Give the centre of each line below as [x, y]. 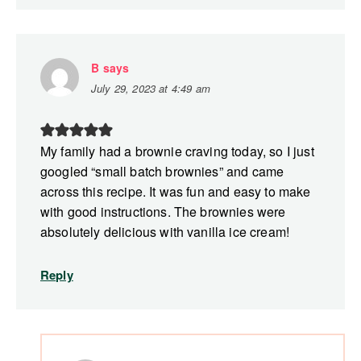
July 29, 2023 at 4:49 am [151, 89]
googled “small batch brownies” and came [162, 172]
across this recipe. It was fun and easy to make [176, 192]
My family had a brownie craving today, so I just [177, 151]
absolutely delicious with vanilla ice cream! [165, 232]
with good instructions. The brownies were [163, 212]
